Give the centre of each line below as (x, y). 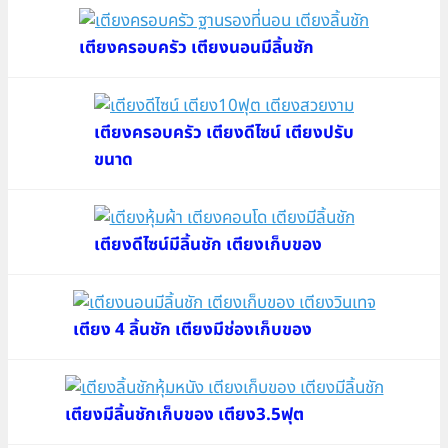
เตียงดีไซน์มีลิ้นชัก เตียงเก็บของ (207, 244)
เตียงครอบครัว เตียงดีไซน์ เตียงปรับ (224, 132)
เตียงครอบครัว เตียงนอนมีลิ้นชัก (196, 47)
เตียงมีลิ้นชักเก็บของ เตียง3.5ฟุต (184, 414)
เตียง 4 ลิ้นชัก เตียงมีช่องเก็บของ (192, 329)
